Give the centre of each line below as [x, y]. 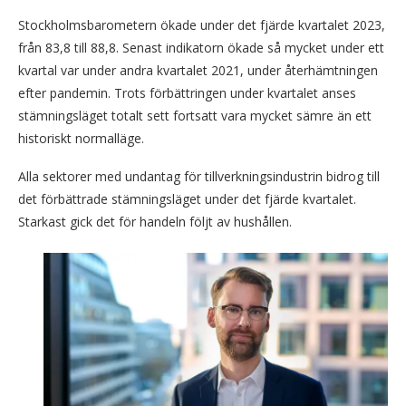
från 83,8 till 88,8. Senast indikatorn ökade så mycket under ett [201, 48]
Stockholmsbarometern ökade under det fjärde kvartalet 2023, [202, 25]
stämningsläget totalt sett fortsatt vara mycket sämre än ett [195, 116]
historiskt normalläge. [81, 139]
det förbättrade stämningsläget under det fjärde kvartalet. [187, 199]
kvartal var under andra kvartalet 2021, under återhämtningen [198, 71]
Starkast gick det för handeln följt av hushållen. [155, 222]
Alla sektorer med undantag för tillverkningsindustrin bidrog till [199, 177]
